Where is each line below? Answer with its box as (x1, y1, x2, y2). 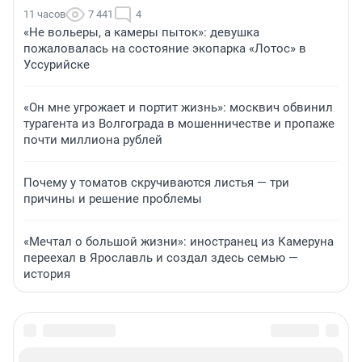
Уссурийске (23, 57, 90, 73)
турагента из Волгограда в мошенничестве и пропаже (23, 116, 335, 132)
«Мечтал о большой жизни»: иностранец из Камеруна (23, 234, 334, 250)
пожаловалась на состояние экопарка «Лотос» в (23, 41, 306, 57)
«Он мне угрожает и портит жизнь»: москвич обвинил (23, 100, 333, 116)
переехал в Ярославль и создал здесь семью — (23, 250, 298, 266)
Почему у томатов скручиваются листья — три (23, 175, 289, 191)
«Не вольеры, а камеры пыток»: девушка (23, 25, 259, 40)
